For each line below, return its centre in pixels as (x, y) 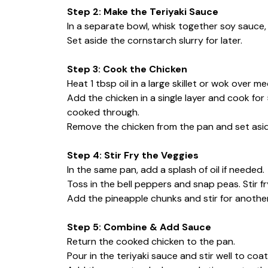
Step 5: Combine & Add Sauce (139, 227)
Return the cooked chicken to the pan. (151, 241)
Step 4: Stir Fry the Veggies (133, 155)
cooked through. (103, 112)
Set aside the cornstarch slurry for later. (155, 40)
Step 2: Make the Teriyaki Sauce (143, 11)
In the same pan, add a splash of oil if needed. (166, 169)
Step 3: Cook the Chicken (127, 69)
